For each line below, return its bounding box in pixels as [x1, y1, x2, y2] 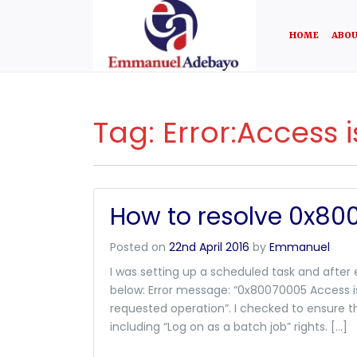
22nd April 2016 [169, 239, 249, 255]
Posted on [110, 239, 169, 255]
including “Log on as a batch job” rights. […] [110, 319, 347, 335]
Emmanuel [269, 239, 330, 255]
